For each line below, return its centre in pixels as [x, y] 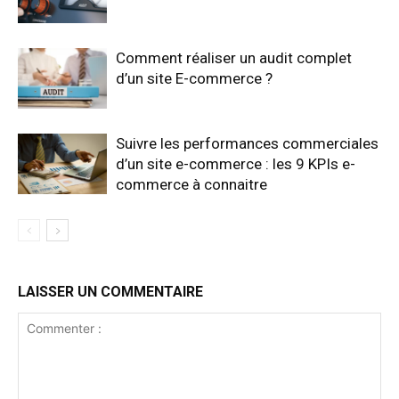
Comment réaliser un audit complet [234, 57]
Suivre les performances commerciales [247, 143]
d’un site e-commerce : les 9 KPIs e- [236, 163]
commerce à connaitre [191, 184]
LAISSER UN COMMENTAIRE [110, 291]
